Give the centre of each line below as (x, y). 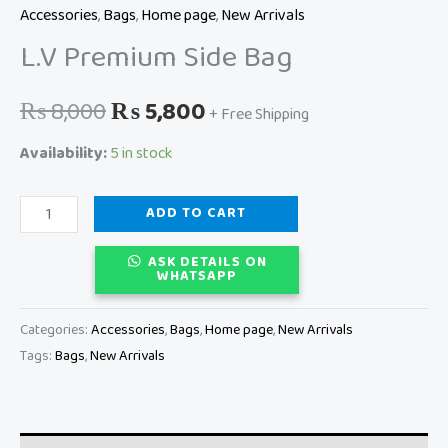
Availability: (63, 154)
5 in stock (141, 154)
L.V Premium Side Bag (156, 57)
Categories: (55, 329)
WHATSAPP (197, 277)
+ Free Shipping (259, 114)
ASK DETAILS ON (207, 263)
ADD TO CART (196, 214)
